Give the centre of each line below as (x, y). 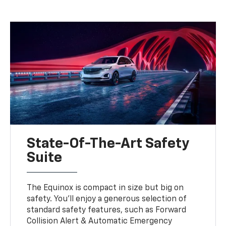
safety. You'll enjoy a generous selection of (107, 199)
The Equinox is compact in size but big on (105, 188)
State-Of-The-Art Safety (108, 144)
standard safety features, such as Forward (107, 210)
